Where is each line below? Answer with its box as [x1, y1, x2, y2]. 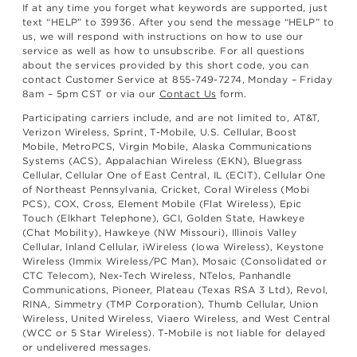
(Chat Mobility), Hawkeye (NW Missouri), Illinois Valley [22, 226, 297, 238]
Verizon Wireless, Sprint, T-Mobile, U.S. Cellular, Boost [22, 125, 297, 138]
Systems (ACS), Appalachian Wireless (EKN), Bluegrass [22, 154, 303, 167]
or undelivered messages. [22, 340, 151, 353]
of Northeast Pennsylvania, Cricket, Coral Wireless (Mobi [22, 182, 310, 195]
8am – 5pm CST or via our [22, 87, 160, 100]
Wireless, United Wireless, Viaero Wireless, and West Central [22, 312, 331, 324]
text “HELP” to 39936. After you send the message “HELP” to [22, 15, 335, 28]
